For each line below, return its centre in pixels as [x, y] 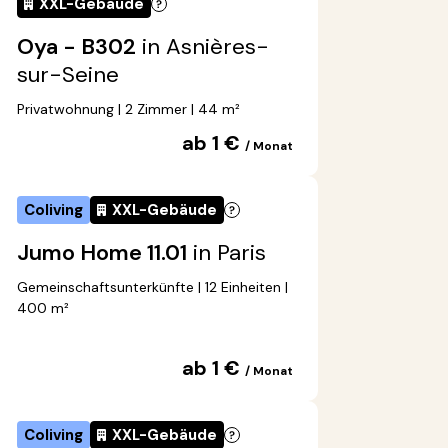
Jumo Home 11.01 [102, 253]
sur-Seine [68, 75]
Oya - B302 [76, 47]
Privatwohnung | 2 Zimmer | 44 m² [128, 109]
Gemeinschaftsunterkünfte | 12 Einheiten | [152, 287]
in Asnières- [202, 47]
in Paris [226, 253]
